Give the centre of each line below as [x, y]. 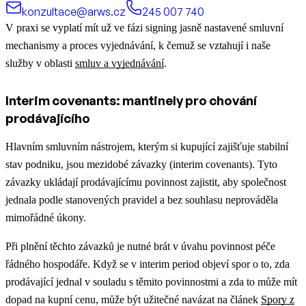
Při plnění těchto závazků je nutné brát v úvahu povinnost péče [140, 247]
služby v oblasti [40, 64]
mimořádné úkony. [46, 218]
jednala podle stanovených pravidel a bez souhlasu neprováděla [142, 200]
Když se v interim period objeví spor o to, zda [191, 264]
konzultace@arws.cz [74, 12]
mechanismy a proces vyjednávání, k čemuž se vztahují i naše [138, 46]
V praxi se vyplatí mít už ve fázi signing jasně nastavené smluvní [144, 28]
